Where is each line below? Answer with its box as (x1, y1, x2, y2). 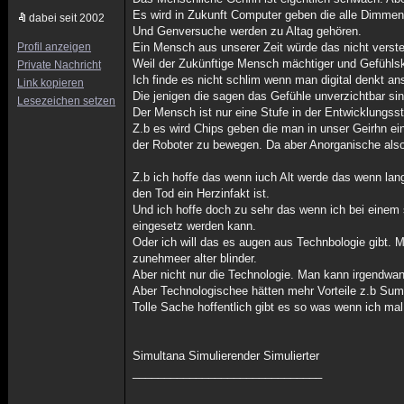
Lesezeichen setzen (17, 95, 115, 107)
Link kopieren (17, 77, 84, 89)
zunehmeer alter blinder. (133, 252, 258, 265)
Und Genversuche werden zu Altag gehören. (133, 24, 363, 38)
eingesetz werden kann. (133, 219, 257, 233)
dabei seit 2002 (29, 12, 105, 24)
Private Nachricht (17, 59, 101, 71)
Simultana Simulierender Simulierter (133, 349, 320, 363)
